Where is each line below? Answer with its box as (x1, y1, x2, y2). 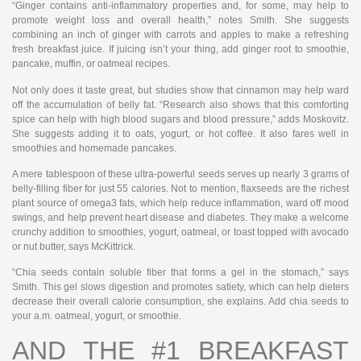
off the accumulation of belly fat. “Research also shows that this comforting (12, 98, 349, 110)
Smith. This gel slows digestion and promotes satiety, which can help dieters (12, 281, 349, 293)
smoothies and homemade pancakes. (12, 142, 176, 154)
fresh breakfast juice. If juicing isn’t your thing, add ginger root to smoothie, (12, 44, 349, 56)
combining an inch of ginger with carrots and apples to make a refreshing (12, 29, 349, 41)
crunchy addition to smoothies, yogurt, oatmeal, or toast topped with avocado (12, 226, 349, 238)
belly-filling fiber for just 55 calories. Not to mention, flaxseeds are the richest (12, 183, 349, 194)
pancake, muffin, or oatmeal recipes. (12, 58, 170, 70)
